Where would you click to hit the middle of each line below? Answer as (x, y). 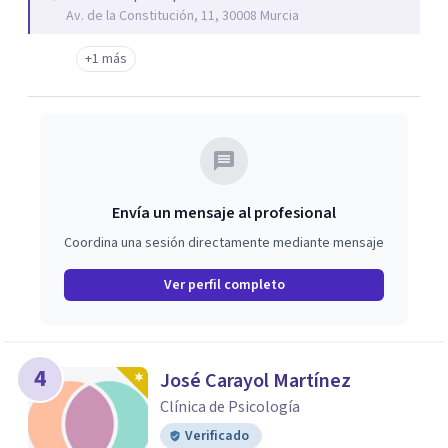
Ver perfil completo (224, 285)
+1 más (106, 59)
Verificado (217, 436)
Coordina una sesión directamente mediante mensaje (224, 243)
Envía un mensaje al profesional (224, 213)
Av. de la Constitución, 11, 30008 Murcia (182, 16)
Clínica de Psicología (230, 407)
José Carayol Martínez (255, 381)
